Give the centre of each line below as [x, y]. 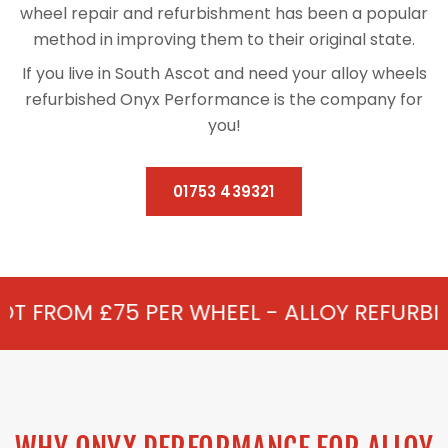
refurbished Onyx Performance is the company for [224, 100]
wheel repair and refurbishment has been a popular [224, 14]
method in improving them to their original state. [224, 40]
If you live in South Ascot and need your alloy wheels [224, 74]
